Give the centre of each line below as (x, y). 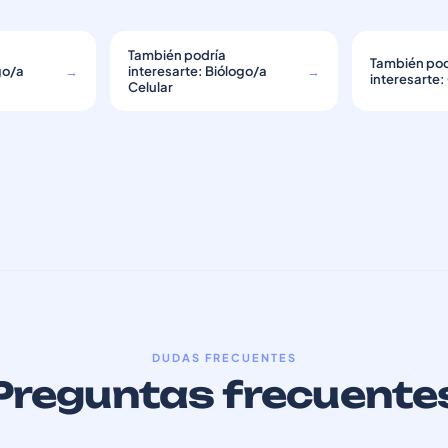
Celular (150, 87)
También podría (176, 55)
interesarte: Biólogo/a (197, 71)
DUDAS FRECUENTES (224, 357)
